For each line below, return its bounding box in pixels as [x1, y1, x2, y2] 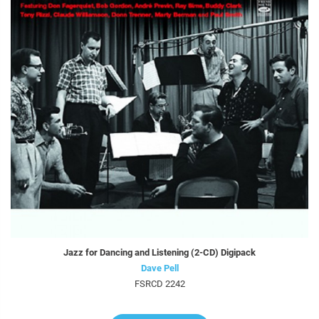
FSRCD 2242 [134, 278, 185, 289]
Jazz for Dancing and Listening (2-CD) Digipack [63, 246, 256, 258]
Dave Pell [140, 262, 179, 273]
